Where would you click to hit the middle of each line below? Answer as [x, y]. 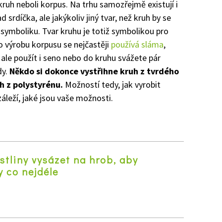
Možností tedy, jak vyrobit [112, 84]
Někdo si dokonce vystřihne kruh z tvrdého [94, 71]
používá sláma [137, 44]
